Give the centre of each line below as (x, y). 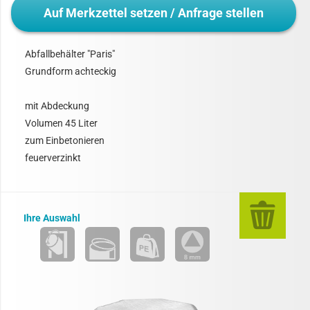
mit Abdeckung (57, 106)
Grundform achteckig (71, 71)
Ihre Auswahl (52, 218)
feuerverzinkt (53, 158)
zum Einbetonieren (65, 140)
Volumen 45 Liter (61, 123)
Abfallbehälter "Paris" (70, 54)
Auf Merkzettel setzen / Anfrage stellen (154, 13)
